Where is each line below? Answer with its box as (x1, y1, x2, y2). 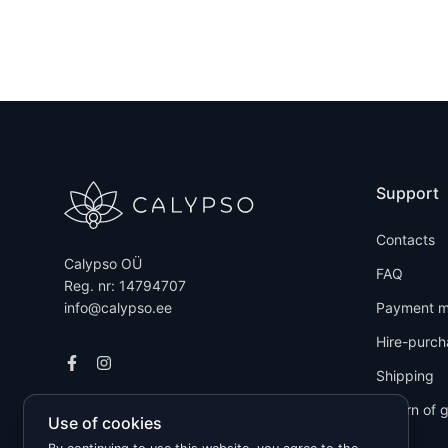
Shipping (376, 366, 434, 384)
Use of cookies (48, 413, 162, 433)
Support (376, 182, 439, 203)
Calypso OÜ (64, 254, 142, 272)
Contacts (376, 230, 435, 248)
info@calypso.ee (64, 298, 172, 316)
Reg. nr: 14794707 (64, 276, 186, 294)
